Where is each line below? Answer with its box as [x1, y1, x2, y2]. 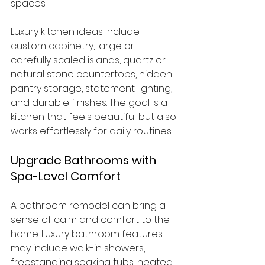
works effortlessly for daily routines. [11, 124, 172, 138]
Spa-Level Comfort [11, 168, 121, 185]
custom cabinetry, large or [11, 39, 137, 53]
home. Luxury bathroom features [11, 227, 165, 241]
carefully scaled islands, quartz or [11, 53, 168, 67]
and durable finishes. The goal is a [11, 96, 170, 109]
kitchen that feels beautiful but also [11, 110, 179, 124]
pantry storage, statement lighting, [11, 82, 174, 95]
